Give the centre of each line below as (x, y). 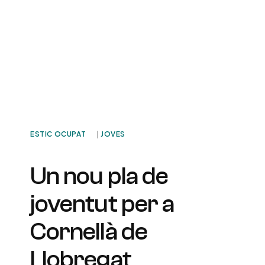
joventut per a (102, 204)
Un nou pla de (99, 176)
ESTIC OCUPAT (58, 134)
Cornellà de (89, 232)
